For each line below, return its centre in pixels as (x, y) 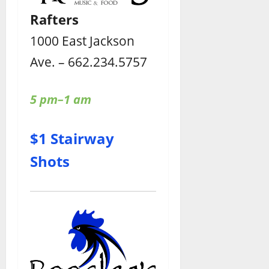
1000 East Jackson (82, 40)
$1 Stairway (72, 138)
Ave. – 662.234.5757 (89, 61)
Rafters (54, 19)
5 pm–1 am (61, 99)
